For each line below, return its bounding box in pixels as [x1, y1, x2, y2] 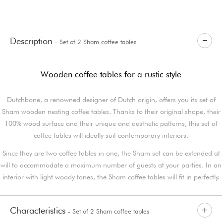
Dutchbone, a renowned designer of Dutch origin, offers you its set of [6, 95, 216, 104]
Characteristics [10, 205, 68, 216]
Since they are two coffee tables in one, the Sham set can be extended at [2, 149, 220, 157]
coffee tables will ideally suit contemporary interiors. [34, 131, 188, 139]
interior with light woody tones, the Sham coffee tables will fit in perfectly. [2, 172, 220, 181]
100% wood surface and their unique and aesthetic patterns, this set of [4, 119, 218, 127]
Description [10, 35, 55, 46]
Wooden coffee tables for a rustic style [41, 69, 181, 79]
